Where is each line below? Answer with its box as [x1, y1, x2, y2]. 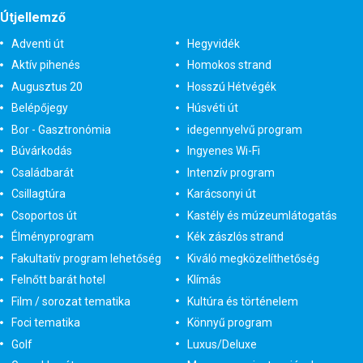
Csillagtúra [11, 187, 66, 200]
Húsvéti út [186, 101, 238, 114]
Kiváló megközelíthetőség [186, 251, 319, 265]
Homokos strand [186, 58, 271, 71]
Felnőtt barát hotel [11, 273, 105, 286]
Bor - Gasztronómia [11, 122, 111, 136]
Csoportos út [11, 208, 77, 222]
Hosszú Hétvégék [186, 79, 276, 93]
